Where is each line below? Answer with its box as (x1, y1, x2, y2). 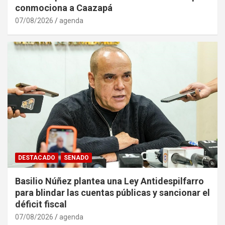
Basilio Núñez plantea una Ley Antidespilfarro (15, 176, 204, 187)
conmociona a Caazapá (15, 3, 113, 14)
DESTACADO (18, 154, 55, 162)
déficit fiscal (15, 199, 67, 210)
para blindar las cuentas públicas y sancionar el (15, 187, 210, 198)
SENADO (64, 154, 89, 162)
